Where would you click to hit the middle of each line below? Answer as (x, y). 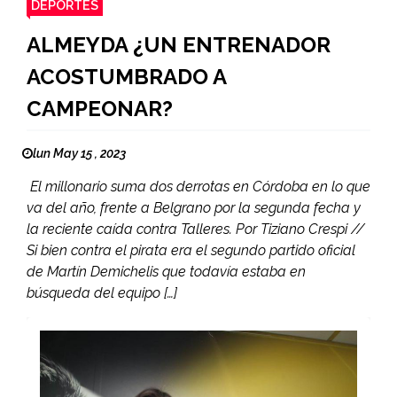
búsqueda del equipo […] (102, 293)
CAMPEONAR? (100, 109)
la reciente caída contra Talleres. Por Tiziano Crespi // (196, 230)
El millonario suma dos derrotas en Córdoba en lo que (198, 187)
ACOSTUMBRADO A (126, 77)
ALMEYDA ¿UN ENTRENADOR (179, 45)
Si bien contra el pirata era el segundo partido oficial (191, 251)
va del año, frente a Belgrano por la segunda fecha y (194, 208)
